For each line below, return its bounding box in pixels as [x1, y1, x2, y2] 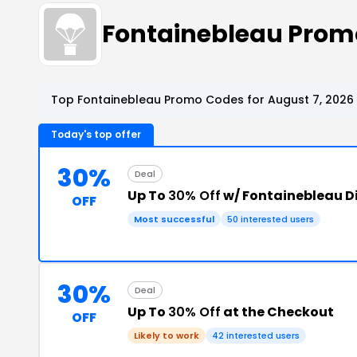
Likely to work [134, 329, 199, 342]
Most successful [134, 213, 214, 226]
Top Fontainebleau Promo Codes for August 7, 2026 [51, 92, 354, 108]
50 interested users [227, 213, 314, 226]
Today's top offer [51, 127, 141, 141]
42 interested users [212, 329, 300, 342]
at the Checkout [221, 303, 334, 321]
